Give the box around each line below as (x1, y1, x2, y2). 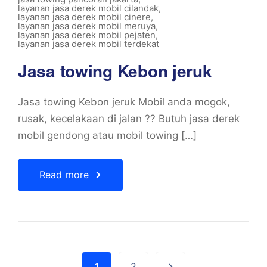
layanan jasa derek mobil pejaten (18, 29, 156, 41)
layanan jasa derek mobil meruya (18, 20, 156, 32)
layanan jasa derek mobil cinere (18, 11, 151, 23)
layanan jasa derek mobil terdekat (18, 38, 159, 49)
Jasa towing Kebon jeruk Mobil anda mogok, (18, 96, 230, 108)
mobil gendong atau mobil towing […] (18, 129, 197, 141)
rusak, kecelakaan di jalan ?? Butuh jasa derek (18, 113, 240, 125)
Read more (39, 169, 89, 181)
